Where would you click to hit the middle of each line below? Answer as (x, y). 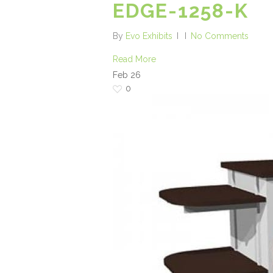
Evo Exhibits (149, 36)
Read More (134, 59)
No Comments (220, 36)
